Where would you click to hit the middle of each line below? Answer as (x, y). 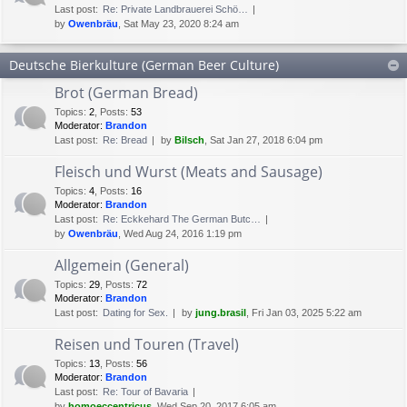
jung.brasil (221, 312)
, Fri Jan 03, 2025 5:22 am (304, 312)
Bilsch (189, 139)
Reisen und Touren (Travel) (147, 344)
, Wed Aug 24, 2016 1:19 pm (180, 233)
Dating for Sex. (135, 312)
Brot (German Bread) (126, 92)
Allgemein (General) (122, 265)
